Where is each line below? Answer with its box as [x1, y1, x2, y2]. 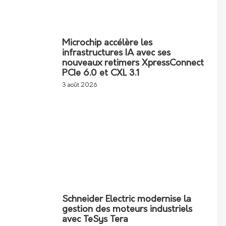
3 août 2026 [62, 82, 97, 88]
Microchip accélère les [62, 38, 152, 48]
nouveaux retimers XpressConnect [62, 58, 204, 68]
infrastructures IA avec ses [62, 48, 171, 58]
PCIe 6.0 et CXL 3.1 [62, 68, 140, 78]
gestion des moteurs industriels [62, 204, 192, 214]
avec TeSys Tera [62, 214, 128, 224]
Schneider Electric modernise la [62, 194, 191, 204]
